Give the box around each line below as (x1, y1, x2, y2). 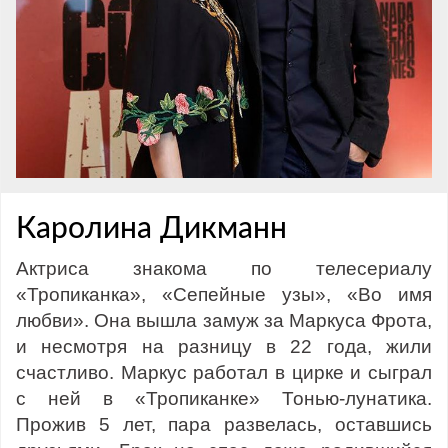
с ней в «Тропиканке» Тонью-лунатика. (16, 388, 432, 410)
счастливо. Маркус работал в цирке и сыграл (16, 362, 432, 384)
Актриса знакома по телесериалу (16, 258, 432, 280)
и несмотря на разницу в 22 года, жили (16, 336, 432, 358)
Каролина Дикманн (16, 214, 287, 245)
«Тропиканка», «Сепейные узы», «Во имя (16, 284, 432, 306)
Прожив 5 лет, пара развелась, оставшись (16, 414, 432, 436)
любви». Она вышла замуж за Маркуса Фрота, (16, 310, 432, 332)
